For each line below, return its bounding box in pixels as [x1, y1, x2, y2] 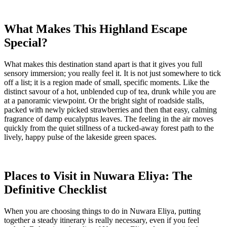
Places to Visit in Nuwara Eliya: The [4, 169, 193, 183]
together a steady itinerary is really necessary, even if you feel [4, 215, 199, 224]
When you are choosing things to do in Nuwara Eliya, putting [4, 206, 201, 215]
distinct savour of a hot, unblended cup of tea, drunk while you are [4, 87, 216, 96]
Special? [4, 36, 48, 50]
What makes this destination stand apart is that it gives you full [4, 60, 202, 69]
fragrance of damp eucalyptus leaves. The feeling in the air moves [4, 115, 213, 124]
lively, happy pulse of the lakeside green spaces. [4, 133, 157, 142]
